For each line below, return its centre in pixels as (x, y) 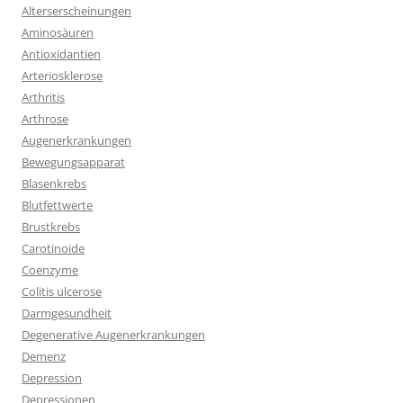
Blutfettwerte (57, 206)
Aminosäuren (58, 33)
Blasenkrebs (54, 184)
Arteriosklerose (62, 76)
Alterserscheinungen (76, 11)
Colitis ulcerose (62, 292)
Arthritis (43, 98)
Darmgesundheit (67, 313)
